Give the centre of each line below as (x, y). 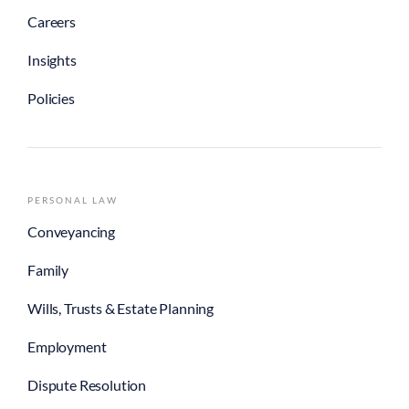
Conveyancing (72, 231)
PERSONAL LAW (73, 199)
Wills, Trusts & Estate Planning (121, 308)
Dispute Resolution (87, 384)
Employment (67, 346)
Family (48, 269)
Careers (52, 21)
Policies (51, 98)
